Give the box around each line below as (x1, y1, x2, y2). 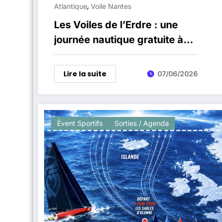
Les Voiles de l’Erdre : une (54, 18, 178, 31)
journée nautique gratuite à (54, 33, 183, 46)
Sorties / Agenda (114, 118, 169, 127)
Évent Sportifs (57, 118, 103, 127)
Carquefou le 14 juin (54, 48, 150, 60)
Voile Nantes (91, 1, 131, 10)
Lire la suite (63, 68, 107, 79)
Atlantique (54, 1, 87, 10)
